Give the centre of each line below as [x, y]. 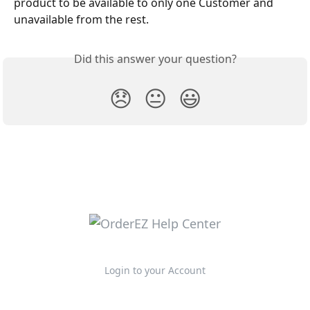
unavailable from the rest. [83, 19]
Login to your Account [155, 271]
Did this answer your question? [155, 58]
